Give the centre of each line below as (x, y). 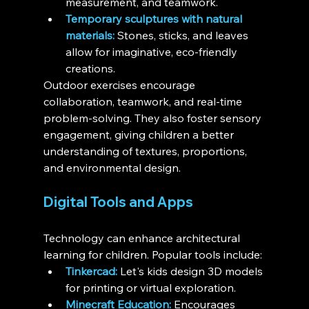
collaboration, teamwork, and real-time (144, 102)
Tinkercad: (91, 271)
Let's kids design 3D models (191, 271)
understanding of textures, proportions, (146, 151)
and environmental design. (112, 168)
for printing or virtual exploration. (150, 288)
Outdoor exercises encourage (120, 85)
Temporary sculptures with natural (155, 19)
